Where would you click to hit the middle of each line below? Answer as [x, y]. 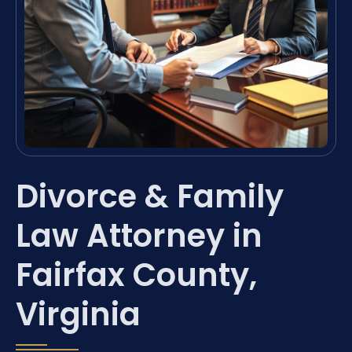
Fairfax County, [136, 275]
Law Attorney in [139, 235]
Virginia [78, 314]
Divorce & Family [150, 196]
